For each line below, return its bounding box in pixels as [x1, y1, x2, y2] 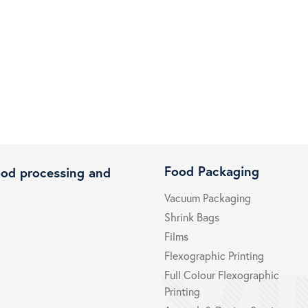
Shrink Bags [164, 210, 219, 224]
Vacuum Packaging [164, 190, 251, 205]
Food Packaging [164, 162, 259, 179]
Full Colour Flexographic [164, 267, 279, 282]
